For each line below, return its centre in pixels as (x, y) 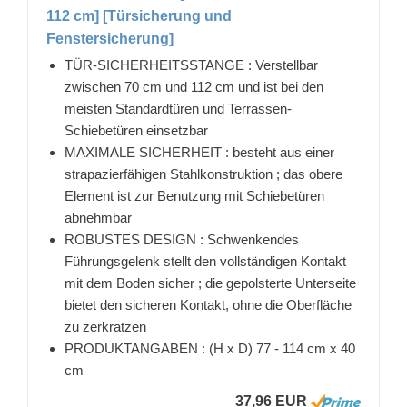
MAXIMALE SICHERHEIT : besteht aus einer (199, 153)
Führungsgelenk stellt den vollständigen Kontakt (205, 262)
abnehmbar (98, 218)
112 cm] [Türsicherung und (139, 16)
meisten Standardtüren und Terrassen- (178, 109)
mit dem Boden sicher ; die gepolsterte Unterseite (210, 283)
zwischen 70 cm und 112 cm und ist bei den (194, 87)
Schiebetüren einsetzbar (136, 131)
